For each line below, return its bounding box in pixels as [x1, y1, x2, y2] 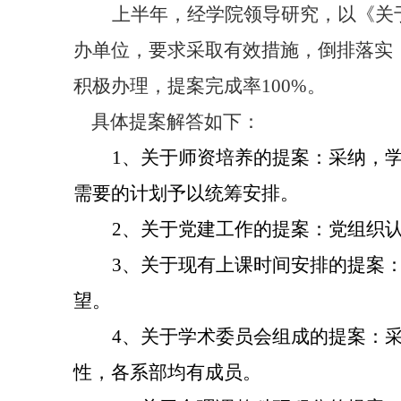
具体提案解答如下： [91, 111, 260, 132]
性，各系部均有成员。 [73, 362, 261, 383]
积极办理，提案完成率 [73, 75, 261, 97]
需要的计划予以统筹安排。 [73, 183, 299, 204]
